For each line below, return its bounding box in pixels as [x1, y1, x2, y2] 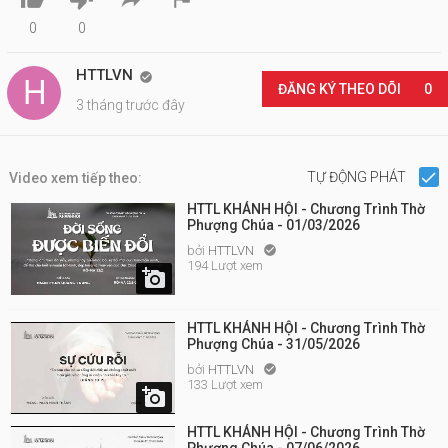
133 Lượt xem [187, 377, 263, 392]
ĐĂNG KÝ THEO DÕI [277, 81, 404, 97]
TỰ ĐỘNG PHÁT [306, 169, 409, 185]
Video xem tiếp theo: [9, 170, 142, 186]
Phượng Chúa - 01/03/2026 [187, 217, 360, 233]
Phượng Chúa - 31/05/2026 [187, 336, 360, 352]
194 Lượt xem [187, 258, 263, 273]
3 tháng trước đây [76, 97, 185, 113]
